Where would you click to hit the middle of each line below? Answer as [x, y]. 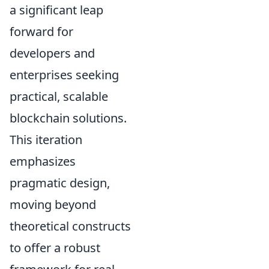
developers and [52, 53]
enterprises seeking [64, 74]
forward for [41, 31]
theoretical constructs [70, 226]
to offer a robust [55, 247]
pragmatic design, [60, 183]
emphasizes [43, 161]
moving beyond [53, 204]
